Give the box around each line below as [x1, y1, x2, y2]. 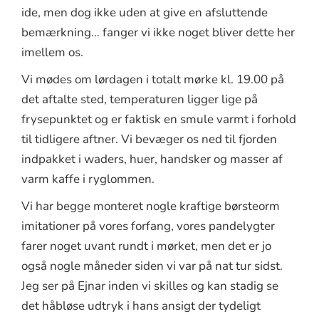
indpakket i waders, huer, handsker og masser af [21, 150, 283, 167]
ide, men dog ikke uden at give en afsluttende [21, 4, 268, 21]
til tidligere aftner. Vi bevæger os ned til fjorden [21, 130, 277, 147]
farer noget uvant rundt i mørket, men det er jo [21, 237, 271, 254]
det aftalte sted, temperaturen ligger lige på [21, 90, 258, 108]
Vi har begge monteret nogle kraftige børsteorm [21, 197, 280, 214]
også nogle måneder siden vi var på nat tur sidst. [21, 257, 283, 274]
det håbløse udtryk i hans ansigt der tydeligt [21, 297, 261, 314]
